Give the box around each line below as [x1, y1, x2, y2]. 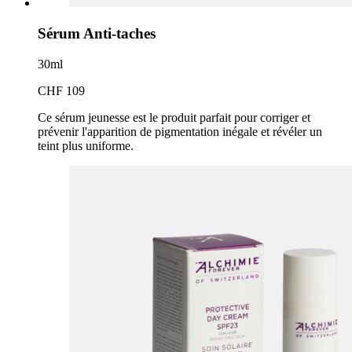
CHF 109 [38, 83, 85, 97]
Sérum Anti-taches [38, 25, 156, 42]
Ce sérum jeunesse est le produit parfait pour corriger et [38, 110, 310, 124]
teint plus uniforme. [38, 138, 137, 152]
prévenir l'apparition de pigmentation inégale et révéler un [38, 124, 322, 138]
